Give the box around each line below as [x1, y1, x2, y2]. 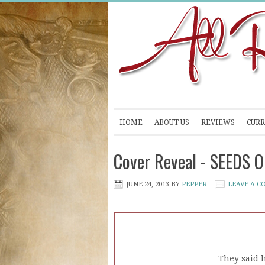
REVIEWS [201, 118, 235, 127]
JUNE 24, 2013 [126, 180, 169, 188]
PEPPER [182, 180, 207, 188]
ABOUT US [154, 118, 189, 127]
